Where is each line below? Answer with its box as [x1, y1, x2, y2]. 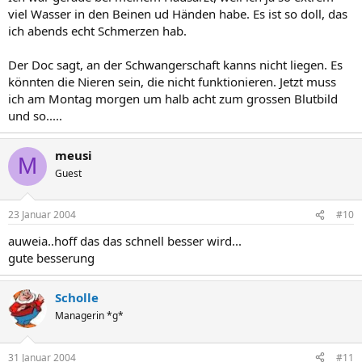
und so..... [8, 107, 62, 124]
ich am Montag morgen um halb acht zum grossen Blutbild [8, 90, 338, 107]
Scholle [55, 289, 99, 305]
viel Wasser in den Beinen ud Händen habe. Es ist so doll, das [8, 5, 347, 22]
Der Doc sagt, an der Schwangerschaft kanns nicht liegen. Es [8, 56, 343, 73]
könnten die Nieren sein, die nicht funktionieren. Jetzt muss [8, 73, 336, 90]
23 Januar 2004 [8, 208, 76, 221]
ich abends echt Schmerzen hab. [8, 22, 187, 39]
